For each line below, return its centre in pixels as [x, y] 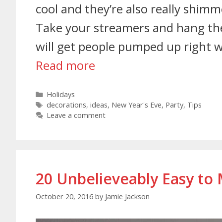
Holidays [60, 95]
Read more [65, 65]
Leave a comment [76, 115]
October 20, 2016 [64, 197]
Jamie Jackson [127, 197]
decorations [66, 105]
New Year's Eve [136, 105]
